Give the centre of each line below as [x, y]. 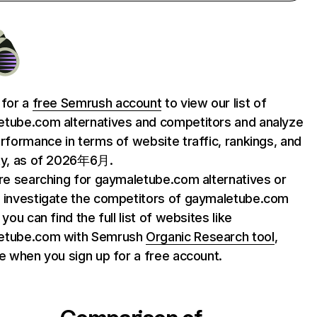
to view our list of [214, 103]
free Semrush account [97, 103]
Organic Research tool [210, 237]
